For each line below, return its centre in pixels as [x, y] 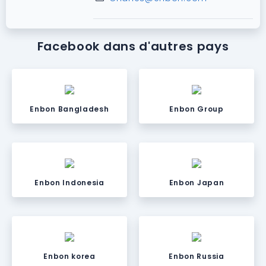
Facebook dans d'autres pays [133, 47]
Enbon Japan [197, 183]
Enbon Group [197, 109]
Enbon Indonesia [69, 183]
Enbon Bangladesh [69, 109]
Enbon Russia [197, 256]
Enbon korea [69, 256]
